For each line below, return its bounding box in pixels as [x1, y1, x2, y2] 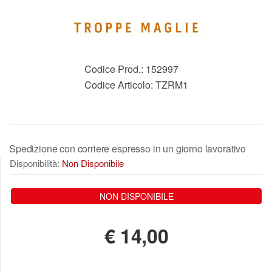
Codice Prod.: [84, 62, 146, 76]
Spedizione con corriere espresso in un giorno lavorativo [9, 141, 246, 156]
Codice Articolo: [84, 78, 155, 92]
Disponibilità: [10, 157, 62, 170]
